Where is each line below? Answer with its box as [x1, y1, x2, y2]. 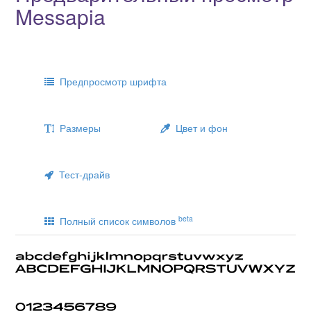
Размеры [54, 120, 101, 135]
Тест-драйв [53, 167, 110, 181]
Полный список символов [54, 213, 178, 228]
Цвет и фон [170, 120, 228, 135]
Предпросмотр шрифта [54, 74, 167, 88]
